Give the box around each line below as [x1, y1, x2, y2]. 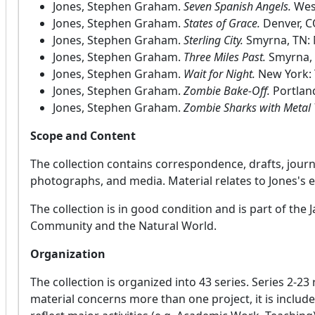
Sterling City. [181, 32, 246, 49]
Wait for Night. [181, 66, 258, 82]
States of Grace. [181, 15, 263, 32]
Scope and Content [30, 128, 136, 144]
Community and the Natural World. [30, 218, 217, 234]
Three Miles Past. [181, 49, 269, 65]
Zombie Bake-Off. [181, 83, 273, 99]
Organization [30, 246, 105, 262]
